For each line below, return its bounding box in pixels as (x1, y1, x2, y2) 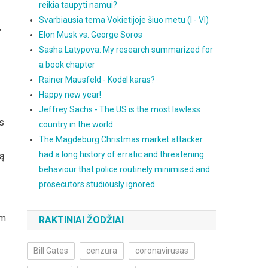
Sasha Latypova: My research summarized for (39, 45, 214, 54)
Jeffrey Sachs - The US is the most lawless (39, 105, 201, 114)
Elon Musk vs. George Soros (39, 30, 143, 39)
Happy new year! (39, 90, 102, 99)
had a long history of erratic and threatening (39, 150, 205, 159)
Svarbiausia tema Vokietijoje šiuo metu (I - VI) (39, 15, 209, 25)
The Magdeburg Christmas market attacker (39, 135, 203, 144)
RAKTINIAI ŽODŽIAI (39, 214, 124, 226)
